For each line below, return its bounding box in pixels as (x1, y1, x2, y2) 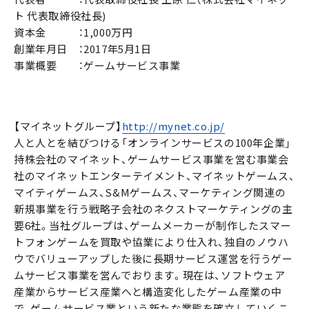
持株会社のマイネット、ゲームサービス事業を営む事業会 (14, 152, 289, 168)
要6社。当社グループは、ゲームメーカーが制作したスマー (14, 218, 292, 234)
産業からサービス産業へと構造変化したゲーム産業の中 (14, 284, 283, 300)
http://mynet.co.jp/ (121, 119, 226, 134)
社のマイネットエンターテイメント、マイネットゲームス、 (14, 168, 295, 184)
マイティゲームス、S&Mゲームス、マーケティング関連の (14, 185, 286, 201)
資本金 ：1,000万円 (14, 25, 133, 41)
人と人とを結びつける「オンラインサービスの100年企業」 (14, 135, 291, 151)
